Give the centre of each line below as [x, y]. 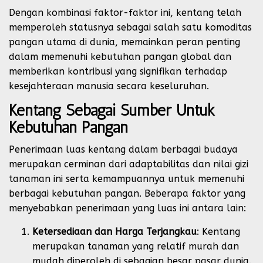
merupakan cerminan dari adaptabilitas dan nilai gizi [129, 164]
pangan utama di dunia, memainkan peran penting [124, 42]
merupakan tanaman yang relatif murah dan [136, 246]
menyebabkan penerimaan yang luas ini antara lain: [127, 208]
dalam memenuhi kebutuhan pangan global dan [120, 56]
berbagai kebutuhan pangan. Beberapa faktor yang [127, 193]
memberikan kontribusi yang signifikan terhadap [118, 71]
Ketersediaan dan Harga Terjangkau [114, 231]
